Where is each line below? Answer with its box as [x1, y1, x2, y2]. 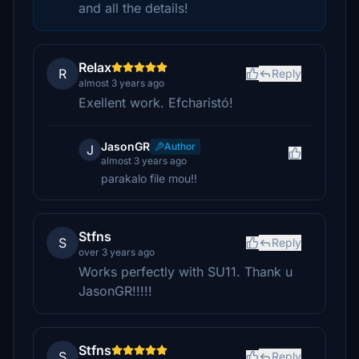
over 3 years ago [79, 246, 155, 258]
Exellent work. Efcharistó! [79, 95, 233, 111]
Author [164, 140, 196, 152]
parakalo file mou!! [101, 171, 197, 185]
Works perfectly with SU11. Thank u [79, 264, 292, 280]
